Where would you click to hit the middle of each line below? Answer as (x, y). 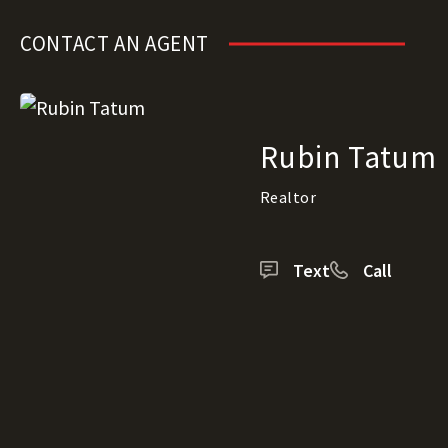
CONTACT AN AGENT (115, 43)
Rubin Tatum (349, 156)
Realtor (288, 196)
